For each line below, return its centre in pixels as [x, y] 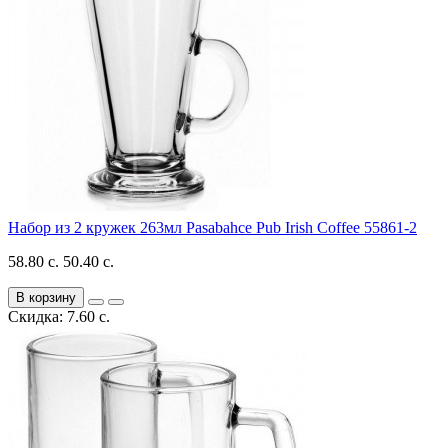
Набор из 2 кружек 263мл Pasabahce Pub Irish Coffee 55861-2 [212, 227]
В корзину [46, 297]
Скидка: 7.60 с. [59, 316]
